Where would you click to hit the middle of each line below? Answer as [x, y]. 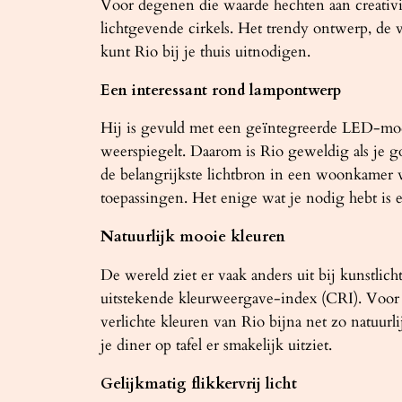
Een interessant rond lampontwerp [221, 90]
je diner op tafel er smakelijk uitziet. [216, 345]
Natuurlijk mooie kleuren [193, 237]
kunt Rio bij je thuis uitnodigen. [205, 51]
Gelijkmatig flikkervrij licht [199, 383]
